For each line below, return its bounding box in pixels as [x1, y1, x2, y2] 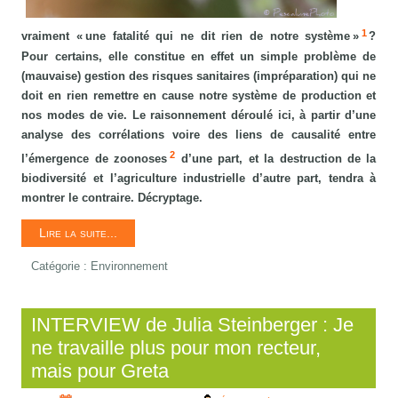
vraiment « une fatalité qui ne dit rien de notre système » [21, 29, 362, 44]
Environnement [91, 259, 169, 273]
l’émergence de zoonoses [21, 151, 171, 165]
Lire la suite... [39, 225, 118, 240]
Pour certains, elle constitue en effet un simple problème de [21, 49, 377, 63]
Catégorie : [31, 259, 92, 273]
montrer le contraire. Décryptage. [21, 190, 203, 204]
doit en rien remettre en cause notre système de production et [21, 88, 377, 102]
